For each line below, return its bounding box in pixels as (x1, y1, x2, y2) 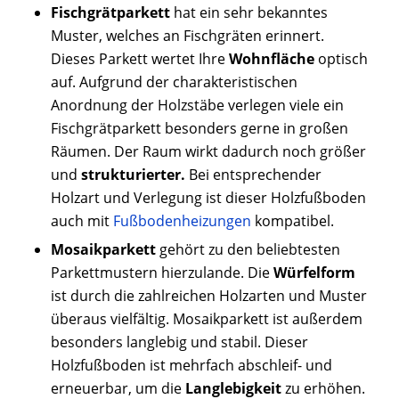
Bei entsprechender (184, 165, 322, 185)
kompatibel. (250, 211, 334, 232)
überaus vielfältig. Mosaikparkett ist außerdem (50, 309, 362, 330)
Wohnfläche (228, 49, 314, 69)
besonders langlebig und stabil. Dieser (50, 332, 308, 353)
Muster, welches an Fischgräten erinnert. (50, 26, 324, 46)
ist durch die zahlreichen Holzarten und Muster (50, 286, 367, 306)
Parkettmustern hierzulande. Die (50, 263, 273, 283)
